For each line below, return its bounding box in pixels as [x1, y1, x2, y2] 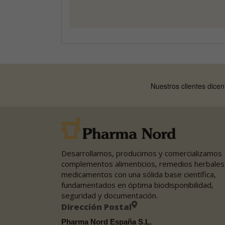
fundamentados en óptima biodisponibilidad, [61, 180, 213, 190]
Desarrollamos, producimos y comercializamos [61, 148, 222, 158]
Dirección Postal [61, 201, 132, 212]
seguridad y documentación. [61, 190, 158, 200]
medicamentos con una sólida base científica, [61, 169, 216, 179]
